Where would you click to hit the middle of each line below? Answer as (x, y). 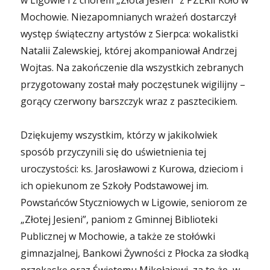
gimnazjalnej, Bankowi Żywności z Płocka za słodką (135, 253)
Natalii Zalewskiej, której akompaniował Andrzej (129, 51)
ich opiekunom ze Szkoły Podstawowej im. (115, 186)
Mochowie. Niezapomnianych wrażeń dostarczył (129, 17)
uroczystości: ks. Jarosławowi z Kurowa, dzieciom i (132, 169)
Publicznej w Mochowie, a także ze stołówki (118, 236)
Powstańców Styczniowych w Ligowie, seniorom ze (134, 202)
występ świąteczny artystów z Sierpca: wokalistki (130, 34)
